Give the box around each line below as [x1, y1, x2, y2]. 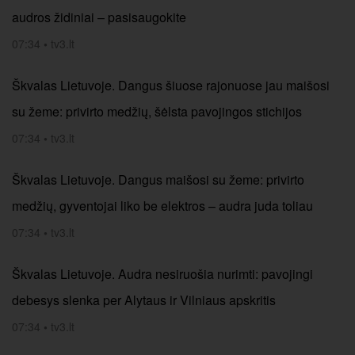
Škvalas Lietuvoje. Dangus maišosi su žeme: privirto [12, 170, 304, 189]
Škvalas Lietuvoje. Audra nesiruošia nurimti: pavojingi [12, 265, 313, 283]
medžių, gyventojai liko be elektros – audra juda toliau [12, 197, 313, 215]
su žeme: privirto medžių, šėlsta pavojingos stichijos [12, 102, 302, 120]
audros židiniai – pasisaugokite [12, 8, 186, 26]
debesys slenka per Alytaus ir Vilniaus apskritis [12, 291, 276, 309]
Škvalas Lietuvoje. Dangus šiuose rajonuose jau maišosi [12, 76, 330, 94]
